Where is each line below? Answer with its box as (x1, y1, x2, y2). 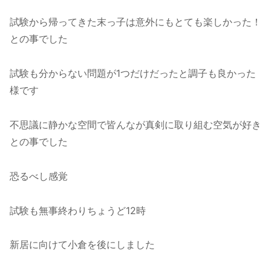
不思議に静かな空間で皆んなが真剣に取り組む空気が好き (10, 119, 261, 131)
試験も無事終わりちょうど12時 (10, 204, 146, 217)
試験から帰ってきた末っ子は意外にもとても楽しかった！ (10, 16, 261, 28)
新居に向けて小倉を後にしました (10, 238, 155, 251)
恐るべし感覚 (10, 169, 68, 182)
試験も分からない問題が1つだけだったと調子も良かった (10, 67, 256, 80)
